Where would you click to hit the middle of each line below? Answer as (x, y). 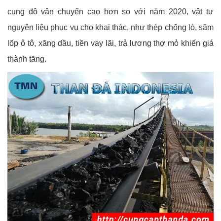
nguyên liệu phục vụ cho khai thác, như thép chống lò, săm (110, 27)
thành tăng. (27, 59)
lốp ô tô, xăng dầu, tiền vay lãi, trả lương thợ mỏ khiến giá (110, 43)
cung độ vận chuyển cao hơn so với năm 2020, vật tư (110, 11)
